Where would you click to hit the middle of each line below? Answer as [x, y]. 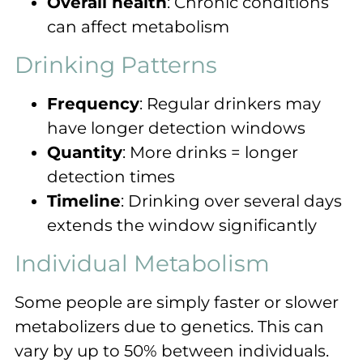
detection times [111, 177]
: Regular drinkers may [230, 104]
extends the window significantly [182, 226]
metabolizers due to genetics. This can [169, 327]
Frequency [93, 104]
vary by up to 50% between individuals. [172, 351]
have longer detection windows [176, 128]
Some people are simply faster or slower [177, 303]
